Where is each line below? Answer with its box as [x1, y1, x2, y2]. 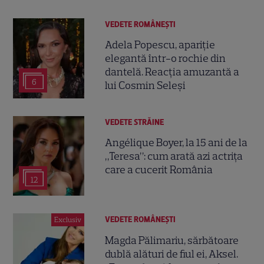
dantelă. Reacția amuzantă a [105, 65, 240, 79]
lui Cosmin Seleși [105, 79, 186, 93]
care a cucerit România [105, 163, 213, 176]
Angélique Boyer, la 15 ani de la [105, 136, 248, 149]
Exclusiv [54, 216, 82, 225]
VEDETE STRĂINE [105, 117, 164, 127]
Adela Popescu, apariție [105, 38, 216, 52]
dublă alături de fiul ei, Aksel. [105, 247, 239, 260]
